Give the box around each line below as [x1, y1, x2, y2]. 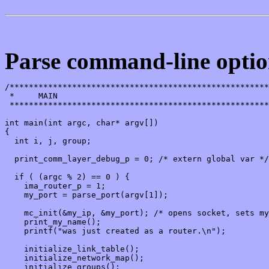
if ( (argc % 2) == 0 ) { [5, 172, 130, 182]
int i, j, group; [5, 136, 91, 146]
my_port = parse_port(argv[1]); [5, 190, 168, 200]
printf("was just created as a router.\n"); [5, 226, 226, 236]
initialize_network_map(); [5, 253, 144, 263]
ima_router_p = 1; [5, 181, 106, 191]
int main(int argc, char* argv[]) [5, 118, 159, 128]
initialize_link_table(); [5, 244, 139, 254]
